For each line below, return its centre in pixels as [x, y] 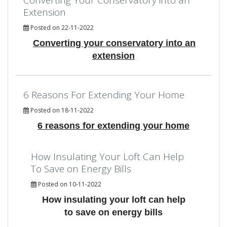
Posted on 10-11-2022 [69, 184]
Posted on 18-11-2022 [61, 110]
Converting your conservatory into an [114, 43]
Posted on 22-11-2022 [61, 27]
